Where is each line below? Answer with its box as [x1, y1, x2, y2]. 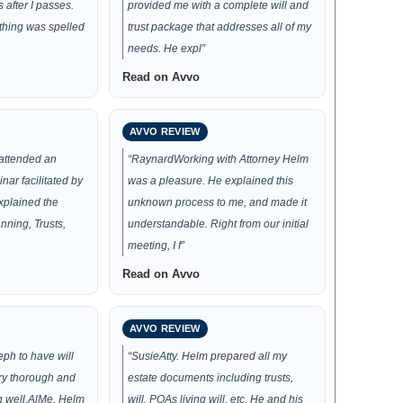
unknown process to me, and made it [128, 196, 308, 209]
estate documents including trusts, [128, 372, 294, 384]
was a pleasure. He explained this [128, 175, 294, 187]
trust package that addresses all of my [128, 21, 312, 33]
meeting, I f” [128, 239, 185, 252]
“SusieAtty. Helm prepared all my [128, 350, 288, 363]
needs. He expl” [128, 42, 206, 55]
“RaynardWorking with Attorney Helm [128, 153, 309, 166]
